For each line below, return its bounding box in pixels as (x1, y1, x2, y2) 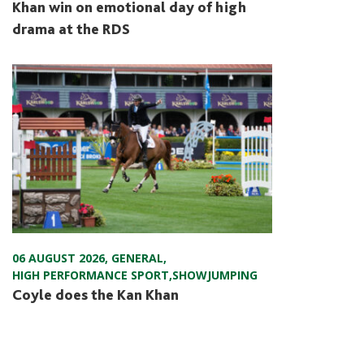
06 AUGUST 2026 (12, 249, 105, 266)
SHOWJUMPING (172, 266, 258, 283)
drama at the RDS (12, 19, 130, 37)
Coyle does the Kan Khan (12, 285, 179, 303)
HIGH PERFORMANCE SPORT (12, 266, 169, 283)
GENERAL (111, 249, 163, 266)
